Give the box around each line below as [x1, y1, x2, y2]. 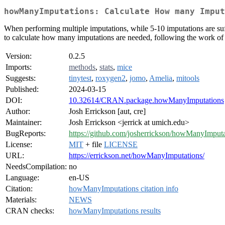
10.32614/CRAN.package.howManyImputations [69, 96, 224, 105]
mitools [176, 74, 199, 83]
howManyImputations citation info [69, 184, 178, 193]
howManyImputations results [69, 206, 161, 215]
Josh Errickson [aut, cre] [69, 107, 146, 116]
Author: [6, 107, 30, 116]
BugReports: [6, 129, 46, 138]
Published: [6, 85, 39, 94]
